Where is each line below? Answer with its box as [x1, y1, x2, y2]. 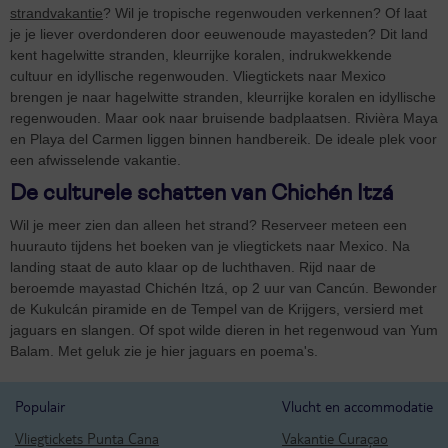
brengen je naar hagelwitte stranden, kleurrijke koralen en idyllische [10, 88, 436, 105]
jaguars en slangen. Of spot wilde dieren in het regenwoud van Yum [10, 321, 438, 338]
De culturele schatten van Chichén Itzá [10, 181, 394, 204]
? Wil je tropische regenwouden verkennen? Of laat [103, 4, 427, 21]
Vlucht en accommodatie [282, 396, 433, 415]
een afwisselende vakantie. [10, 151, 181, 168]
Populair [15, 396, 65, 415]
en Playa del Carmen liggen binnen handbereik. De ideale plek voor [10, 130, 437, 147]
